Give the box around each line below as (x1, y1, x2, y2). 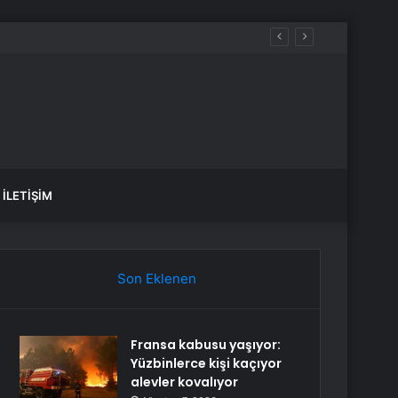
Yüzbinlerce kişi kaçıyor (131, 354, 283, 372)
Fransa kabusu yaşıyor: (131, 336, 282, 354)
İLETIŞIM (3, 188, 52, 203)
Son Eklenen (116, 270, 196, 287)
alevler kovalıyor (131, 373, 239, 391)
